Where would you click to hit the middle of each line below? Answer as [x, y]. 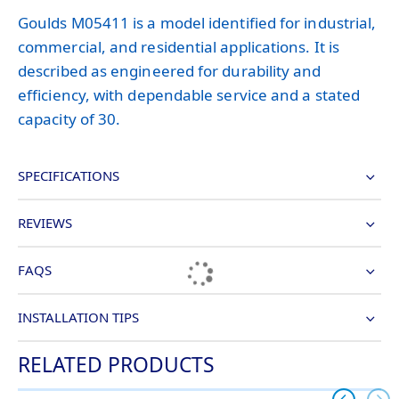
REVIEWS [45, 223]
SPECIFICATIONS [69, 176]
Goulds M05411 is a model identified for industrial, [197, 23]
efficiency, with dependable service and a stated [189, 95]
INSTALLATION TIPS [78, 318]
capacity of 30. [69, 119]
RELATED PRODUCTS [116, 365]
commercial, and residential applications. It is [179, 47]
